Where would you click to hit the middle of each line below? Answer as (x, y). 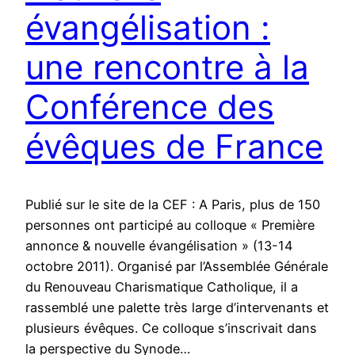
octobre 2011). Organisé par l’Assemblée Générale (177, 266)
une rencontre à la (167, 67)
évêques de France (174, 147)
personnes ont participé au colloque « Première (170, 225)
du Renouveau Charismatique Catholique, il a (162, 286)
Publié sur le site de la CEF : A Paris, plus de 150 (173, 204)
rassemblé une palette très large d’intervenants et (177, 307)
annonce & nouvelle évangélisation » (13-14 (159, 245)
